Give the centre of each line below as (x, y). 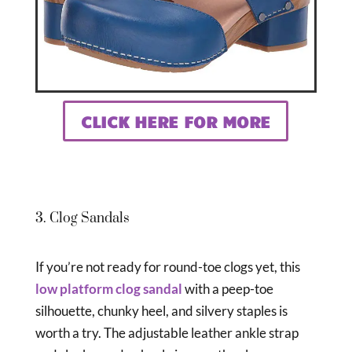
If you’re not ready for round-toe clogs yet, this (167, 266)
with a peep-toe (227, 288)
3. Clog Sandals (82, 218)
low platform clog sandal (108, 288)
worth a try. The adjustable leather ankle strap (167, 332)
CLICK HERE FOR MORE (176, 121)
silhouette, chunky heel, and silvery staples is (161, 310)
